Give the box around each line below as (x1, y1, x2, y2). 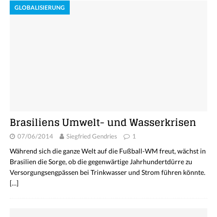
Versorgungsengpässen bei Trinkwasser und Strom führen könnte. (10, 168, 205, 176)
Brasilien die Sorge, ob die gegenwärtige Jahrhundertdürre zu (10, 157, 192, 166)
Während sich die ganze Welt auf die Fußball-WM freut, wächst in (10, 146, 206, 155)
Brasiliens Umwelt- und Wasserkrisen (10, 113, 196, 131)
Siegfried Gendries (66, 132, 117, 140)
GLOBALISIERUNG (15, 3, 65, 11)
